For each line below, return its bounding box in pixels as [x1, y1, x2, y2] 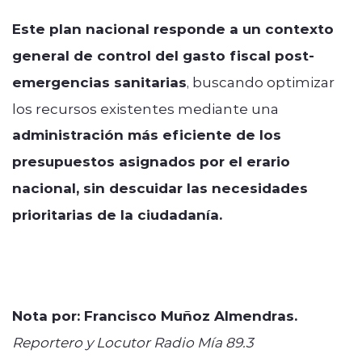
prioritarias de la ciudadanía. [12, 204, 222, 224]
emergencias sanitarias [12, 72, 187, 91]
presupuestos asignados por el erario [12, 151, 290, 170]
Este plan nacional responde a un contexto [12, 19, 334, 38]
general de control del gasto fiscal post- [12, 45, 314, 65]
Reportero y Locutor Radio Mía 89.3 [12, 332, 254, 351]
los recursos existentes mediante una [12, 99, 279, 117]
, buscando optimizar [187, 72, 335, 90]
